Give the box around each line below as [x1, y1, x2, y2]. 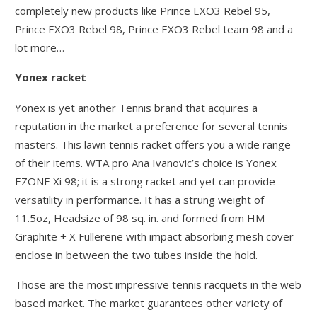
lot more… [15, 40, 65, 54]
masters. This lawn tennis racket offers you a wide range [15, 137, 292, 151]
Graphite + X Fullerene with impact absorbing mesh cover [15, 229, 294, 243]
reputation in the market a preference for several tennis [15, 118, 288, 133]
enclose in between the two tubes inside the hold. [15, 247, 258, 262]
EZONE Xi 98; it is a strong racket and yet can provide [15, 173, 276, 188]
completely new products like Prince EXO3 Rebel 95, [15, 3, 271, 18]
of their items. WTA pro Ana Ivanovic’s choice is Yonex [15, 155, 277, 170]
